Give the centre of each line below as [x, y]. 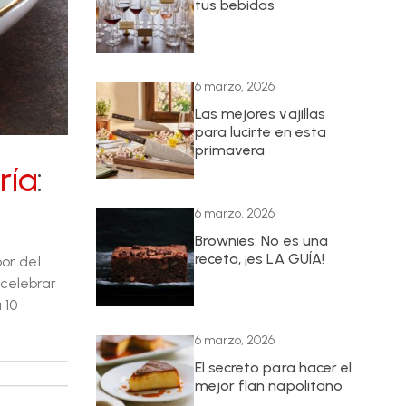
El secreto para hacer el [273, 367]
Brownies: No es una [261, 240]
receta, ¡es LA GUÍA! [260, 258]
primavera [230, 150]
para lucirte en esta [261, 131]
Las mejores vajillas [260, 113]
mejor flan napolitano [269, 385]
